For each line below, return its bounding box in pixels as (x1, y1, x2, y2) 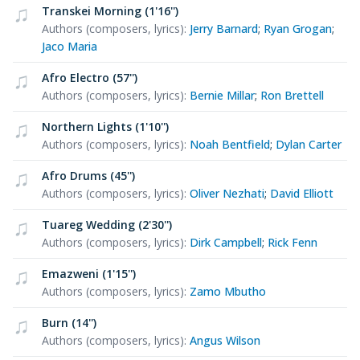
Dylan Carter (276, 136, 342, 152)
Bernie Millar (190, 87, 255, 103)
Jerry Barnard (190, 20, 258, 36)
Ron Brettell (260, 87, 324, 103)
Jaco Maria (42, 38, 97, 54)
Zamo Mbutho (190, 283, 266, 299)
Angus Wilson (190, 332, 260, 348)
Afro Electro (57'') (42, 69, 137, 85)
